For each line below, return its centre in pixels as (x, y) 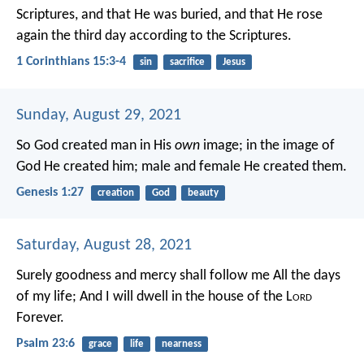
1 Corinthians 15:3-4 (71, 62)
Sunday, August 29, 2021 (99, 115)
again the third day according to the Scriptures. (154, 37)
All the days (305, 275)
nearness (181, 344)
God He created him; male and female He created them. (182, 167)
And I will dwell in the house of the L (184, 297)
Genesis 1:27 (50, 192)
